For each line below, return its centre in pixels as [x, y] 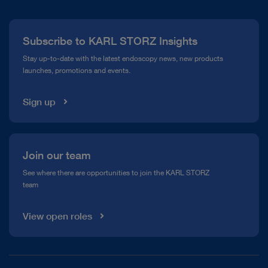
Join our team [57, 155]
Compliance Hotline [49, 47]
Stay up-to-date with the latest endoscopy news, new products [123, 58]
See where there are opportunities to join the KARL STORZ [116, 173]
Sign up [39, 102]
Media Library [36, 73]
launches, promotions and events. [76, 70]
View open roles [57, 216]
